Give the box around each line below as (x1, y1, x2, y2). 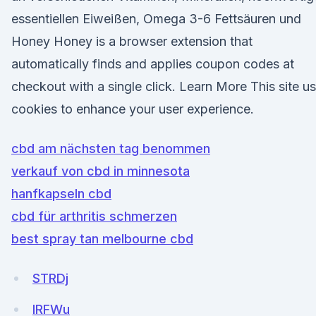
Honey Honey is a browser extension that (11, 34, 253, 49)
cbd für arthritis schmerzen (11, 209, 177, 224)
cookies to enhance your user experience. (11, 102, 254, 116)
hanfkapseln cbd (11, 186, 111, 201)
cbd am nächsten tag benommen (11, 141, 210, 156)
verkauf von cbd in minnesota (11, 164, 190, 178)
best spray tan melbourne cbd (11, 231, 193, 246)
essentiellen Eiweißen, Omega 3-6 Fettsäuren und (11, 11, 301, 26)
